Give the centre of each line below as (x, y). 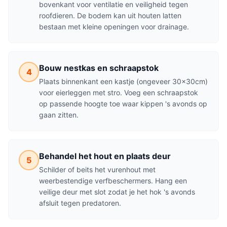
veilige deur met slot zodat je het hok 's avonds (117, 192)
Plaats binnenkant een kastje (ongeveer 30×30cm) (123, 81)
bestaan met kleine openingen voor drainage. (114, 27)
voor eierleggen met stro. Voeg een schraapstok (119, 92)
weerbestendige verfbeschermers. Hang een (113, 181)
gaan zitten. (59, 115)
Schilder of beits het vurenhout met (97, 169)
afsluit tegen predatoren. (80, 203)
